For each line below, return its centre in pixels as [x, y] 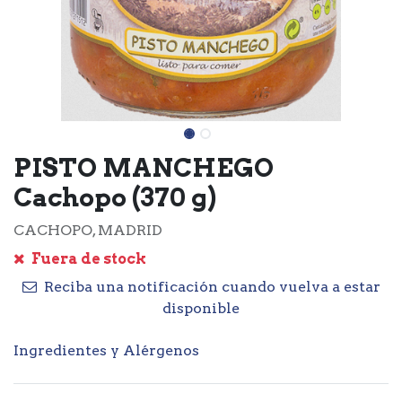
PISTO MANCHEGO [144, 168]
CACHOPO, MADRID [88, 230]
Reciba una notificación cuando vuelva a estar [210, 287]
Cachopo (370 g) [115, 197]
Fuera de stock [87, 259]
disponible [201, 308]
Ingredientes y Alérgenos [106, 350]
